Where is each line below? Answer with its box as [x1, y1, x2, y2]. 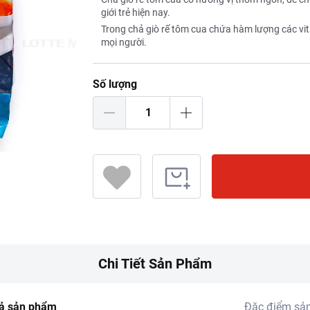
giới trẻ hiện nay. [101, 7, 170, 18]
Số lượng [93, 77, 137, 91]
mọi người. [101, 37, 147, 48]
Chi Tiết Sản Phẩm [98, 255, 212, 272]
